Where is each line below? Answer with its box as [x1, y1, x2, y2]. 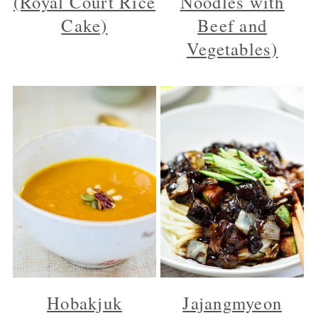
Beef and [197, 13, 268, 38]
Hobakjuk [47, 290, 123, 314]
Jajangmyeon [182, 290, 283, 314]
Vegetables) [186, 37, 278, 61]
